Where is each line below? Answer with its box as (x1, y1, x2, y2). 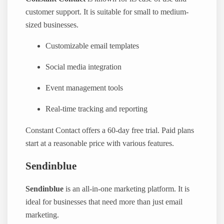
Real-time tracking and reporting (45, 104, 148, 114)
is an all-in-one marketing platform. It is (63, 184, 190, 193)
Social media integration (45, 62, 122, 72)
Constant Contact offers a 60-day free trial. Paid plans (25, 125, 194, 135)
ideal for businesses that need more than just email (25, 197, 183, 206)
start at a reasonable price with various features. (25, 138, 174, 148)
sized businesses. (25, 20, 79, 30)
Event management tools (45, 83, 123, 93)
